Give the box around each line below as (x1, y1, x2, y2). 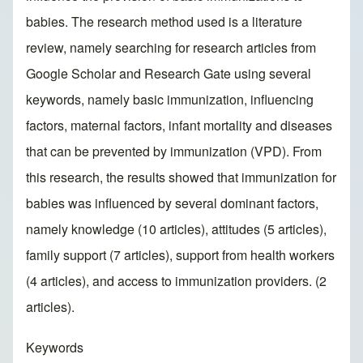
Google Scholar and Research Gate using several (26, 64, 311, 83)
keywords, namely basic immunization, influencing (26, 90, 314, 109)
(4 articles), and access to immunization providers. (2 (26, 271, 327, 291)
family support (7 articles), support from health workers (26, 246, 335, 265)
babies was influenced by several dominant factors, (26, 194, 318, 213)
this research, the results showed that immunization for (26, 168, 336, 187)
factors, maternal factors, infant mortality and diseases (26, 116, 332, 135)
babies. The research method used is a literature (26, 12, 302, 32)
